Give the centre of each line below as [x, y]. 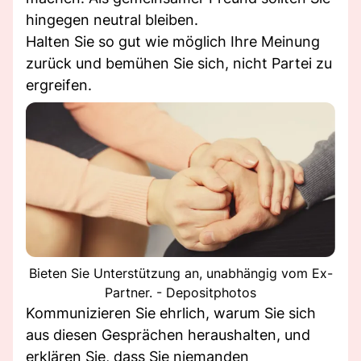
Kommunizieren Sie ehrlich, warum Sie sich [171, 313]
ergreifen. [59, 85]
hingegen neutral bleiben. [112, 19]
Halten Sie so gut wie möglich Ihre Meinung [173, 41]
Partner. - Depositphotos [180, 292]
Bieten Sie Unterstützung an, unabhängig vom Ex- [180, 273]
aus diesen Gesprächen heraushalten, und [168, 334]
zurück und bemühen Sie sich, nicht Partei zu [179, 63]
